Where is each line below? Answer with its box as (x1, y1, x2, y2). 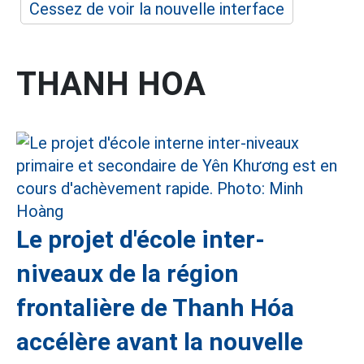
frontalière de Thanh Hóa (16, 293, 294, 322)
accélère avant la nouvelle (16, 327, 303, 356)
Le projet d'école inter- (16, 225, 265, 253)
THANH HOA (16, 65, 206, 103)
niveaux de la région (16, 259, 239, 288)
